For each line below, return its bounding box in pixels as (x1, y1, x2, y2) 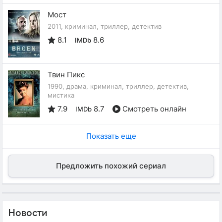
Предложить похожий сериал (56, 161, 166, 170)
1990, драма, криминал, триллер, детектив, (48, 82, 189, 90)
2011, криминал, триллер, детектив (48, 22, 162, 30)
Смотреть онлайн (122, 104, 186, 113)
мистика (48, 91, 74, 99)
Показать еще (86, 131, 136, 141)
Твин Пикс (48, 69, 85, 79)
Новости (8, 207, 48, 219)
